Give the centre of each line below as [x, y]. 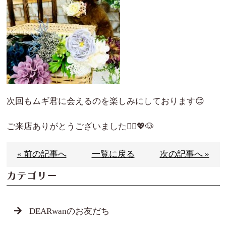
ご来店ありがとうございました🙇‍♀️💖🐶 [80, 126]
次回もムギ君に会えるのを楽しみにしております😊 [105, 101]
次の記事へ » [184, 154]
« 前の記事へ [42, 154]
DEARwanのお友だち [69, 211]
